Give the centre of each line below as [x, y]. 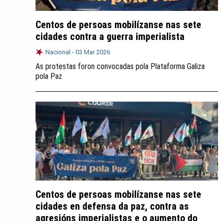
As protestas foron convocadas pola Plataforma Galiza [120, 66]
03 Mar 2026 [93, 52]
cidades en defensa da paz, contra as [112, 206]
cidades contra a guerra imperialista [110, 37]
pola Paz [49, 76]
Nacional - [60, 52]
